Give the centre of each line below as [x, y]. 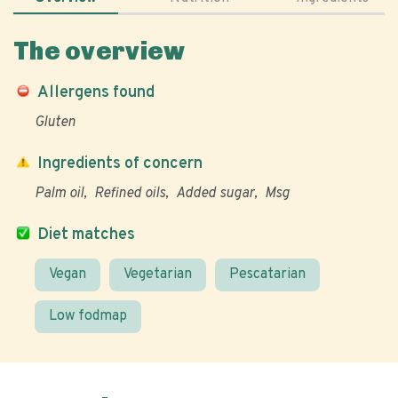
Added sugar [215, 194]
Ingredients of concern [120, 164]
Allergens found [96, 93]
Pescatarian [267, 275]
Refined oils [130, 194]
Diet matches [86, 235]
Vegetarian [158, 275]
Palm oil [59, 194]
